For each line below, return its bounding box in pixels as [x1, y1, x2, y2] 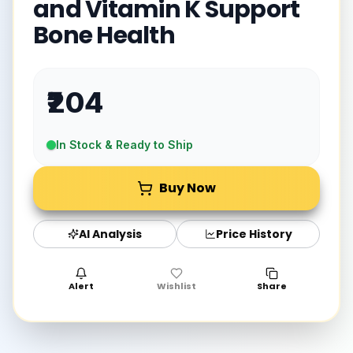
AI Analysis [79, 225, 142, 242]
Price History [215, 225, 292, 242]
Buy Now [159, 179, 216, 197]
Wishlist [156, 280, 196, 292]
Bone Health [33, 19, 175, 52]
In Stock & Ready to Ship [56, 138, 193, 151]
